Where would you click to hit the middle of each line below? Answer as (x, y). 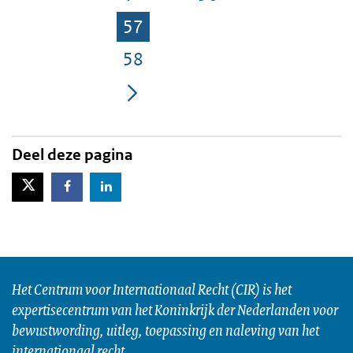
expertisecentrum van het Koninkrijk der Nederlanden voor (175, 309)
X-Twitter (56, 183)
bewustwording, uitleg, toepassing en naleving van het (165, 329)
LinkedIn (134, 185)
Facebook (94, 185)
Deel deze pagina (72, 154)
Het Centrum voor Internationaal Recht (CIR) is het (152, 288)
